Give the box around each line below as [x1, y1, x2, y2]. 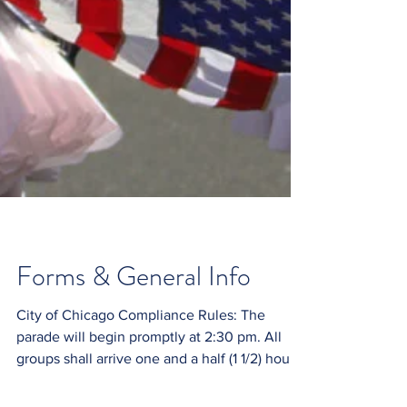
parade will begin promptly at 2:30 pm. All [16, 362, 282, 377]
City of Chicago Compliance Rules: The [16, 340, 241, 355]
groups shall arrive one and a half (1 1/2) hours [16, 383, 301, 399]
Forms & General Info [16, 290, 251, 328]
